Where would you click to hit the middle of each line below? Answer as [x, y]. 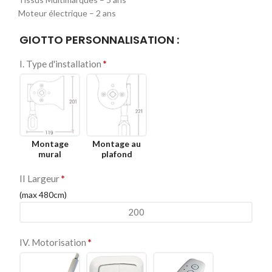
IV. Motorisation [53, 243]
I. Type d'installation [60, 63]
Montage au [117, 144]
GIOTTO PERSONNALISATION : [99, 39]
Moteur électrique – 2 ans [67, 13]
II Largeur [39, 179]
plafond [117, 154]
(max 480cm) [43, 195]
